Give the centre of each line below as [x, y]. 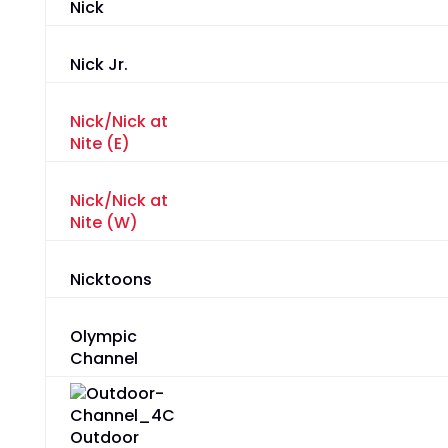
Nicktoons [110, 280]
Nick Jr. [98, 65]
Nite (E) [99, 144]
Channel [103, 359]
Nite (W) [103, 223]
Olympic [103, 337]
